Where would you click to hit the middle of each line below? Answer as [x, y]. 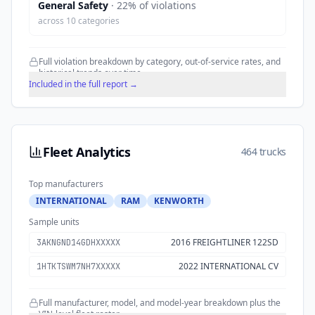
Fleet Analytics [87, 152]
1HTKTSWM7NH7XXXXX [78, 267]
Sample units [54, 222]
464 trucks [263, 152]
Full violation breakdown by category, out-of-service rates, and [160, 62]
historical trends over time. [91, 73]
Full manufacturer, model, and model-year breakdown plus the [160, 303]
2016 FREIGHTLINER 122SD [225, 243]
